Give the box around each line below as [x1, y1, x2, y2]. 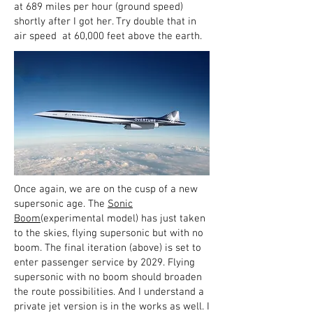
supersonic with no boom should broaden [14, 271, 202, 284]
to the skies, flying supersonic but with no [14, 227, 203, 240]
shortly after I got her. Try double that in [14, 15, 196, 28]
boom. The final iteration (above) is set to [14, 242, 201, 254]
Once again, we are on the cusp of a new [14, 183, 198, 196]
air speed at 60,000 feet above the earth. [14, 30, 205, 43]
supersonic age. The [14, 198, 108, 210]
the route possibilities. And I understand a [14, 286, 204, 298]
